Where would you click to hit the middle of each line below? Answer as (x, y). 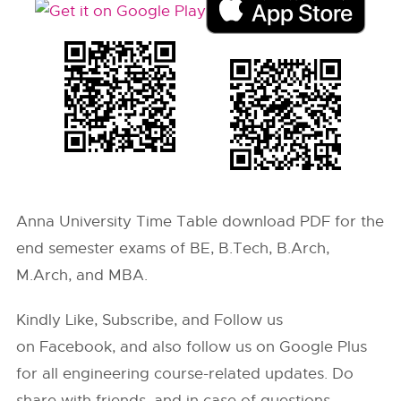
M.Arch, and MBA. (82, 275)
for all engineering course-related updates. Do (185, 374)
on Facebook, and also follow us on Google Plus (192, 347)
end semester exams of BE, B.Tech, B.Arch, (173, 248)
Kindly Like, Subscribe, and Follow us (150, 320)
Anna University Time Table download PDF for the (200, 222)
